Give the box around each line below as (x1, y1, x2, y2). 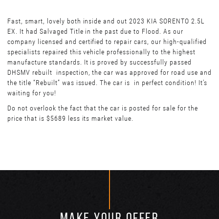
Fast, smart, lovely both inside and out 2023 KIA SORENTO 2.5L (7, 17, 205, 25)
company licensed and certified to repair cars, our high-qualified (7, 38, 207, 46)
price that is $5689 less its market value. (7, 114, 134, 123)
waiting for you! (7, 89, 56, 97)
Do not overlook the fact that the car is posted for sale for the (7, 104, 198, 112)
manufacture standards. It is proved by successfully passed (7, 58, 192, 66)
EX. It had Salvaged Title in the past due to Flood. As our (7, 27, 183, 36)
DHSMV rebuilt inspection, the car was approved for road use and (7, 68, 212, 77)
